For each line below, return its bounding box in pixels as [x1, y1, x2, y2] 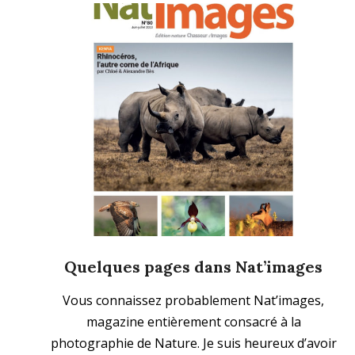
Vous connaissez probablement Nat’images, [63, 292, 324, 310]
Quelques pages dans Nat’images [64, 257, 323, 277]
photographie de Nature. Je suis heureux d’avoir [50, 334, 337, 353]
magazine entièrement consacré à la [86, 313, 301, 331]
